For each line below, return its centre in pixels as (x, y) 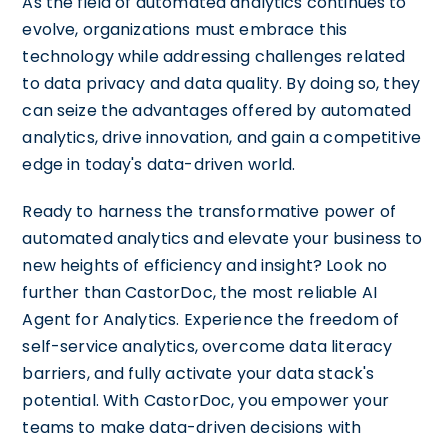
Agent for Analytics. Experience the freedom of (211, 319)
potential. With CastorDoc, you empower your (205, 400)
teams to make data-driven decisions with (192, 427)
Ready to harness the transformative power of (209, 211)
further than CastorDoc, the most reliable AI (199, 292)
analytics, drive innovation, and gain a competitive (222, 137)
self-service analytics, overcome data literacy (207, 346)
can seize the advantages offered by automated (217, 110)
